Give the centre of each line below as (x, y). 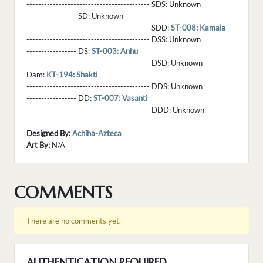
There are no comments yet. (74, 221)
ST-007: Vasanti (120, 98)
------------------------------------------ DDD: (100, 110)
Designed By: (48, 134)
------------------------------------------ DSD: (99, 63)
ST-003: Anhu (115, 51)
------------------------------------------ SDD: (99, 28)
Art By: (38, 145)
